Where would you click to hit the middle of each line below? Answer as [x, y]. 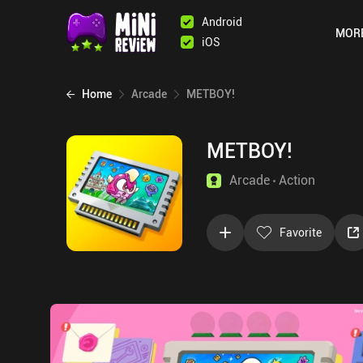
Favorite [301, 232]
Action [297, 180]
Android [222, 21]
